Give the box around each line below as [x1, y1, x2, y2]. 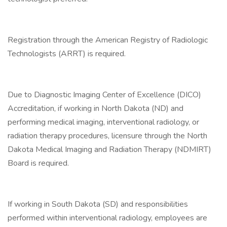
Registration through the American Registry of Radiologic [8, 34, 208, 46]
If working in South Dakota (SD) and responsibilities [8, 199, 188, 210]
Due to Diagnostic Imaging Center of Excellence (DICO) [8, 89, 201, 100]
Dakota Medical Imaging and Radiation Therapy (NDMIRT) [8, 144, 211, 155]
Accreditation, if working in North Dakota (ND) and [8, 103, 183, 114]
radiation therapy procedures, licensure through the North [8, 130, 207, 141]
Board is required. [8, 158, 69, 169]
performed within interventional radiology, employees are [8, 212, 207, 223]
